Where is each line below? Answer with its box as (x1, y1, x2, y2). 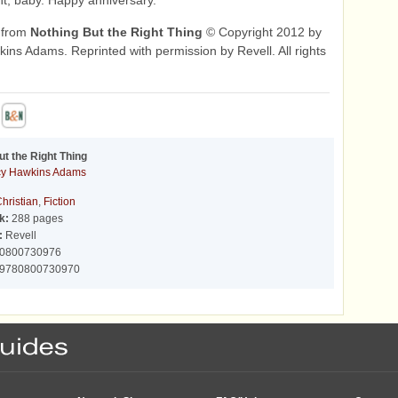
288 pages (9, 212, 63, 225)
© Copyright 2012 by (203, 25, 322, 39)
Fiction (44, 195, 76, 208)
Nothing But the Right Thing (30, 25, 203, 39)
